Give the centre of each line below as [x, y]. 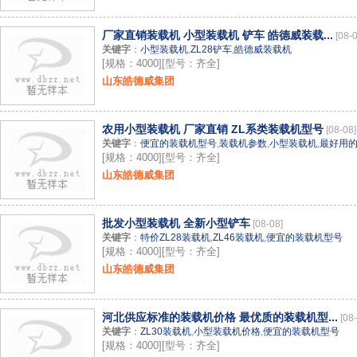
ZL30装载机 [166, 331]
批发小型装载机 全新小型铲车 [176, 223]
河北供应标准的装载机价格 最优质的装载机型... [220, 317]
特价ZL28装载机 [175, 237]
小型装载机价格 [227, 331]
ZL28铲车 [211, 49]
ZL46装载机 [238, 237]
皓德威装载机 [263, 49]
